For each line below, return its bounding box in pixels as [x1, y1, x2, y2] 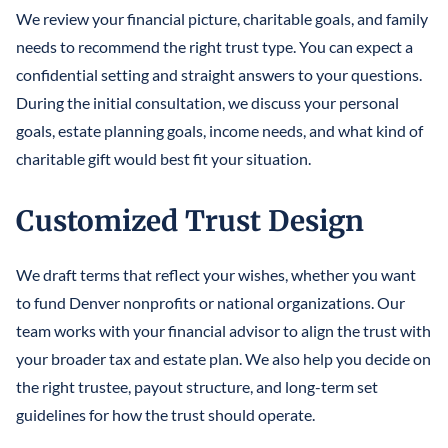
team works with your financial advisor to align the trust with [16, 321, 431, 341]
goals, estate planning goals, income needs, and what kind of [16, 121, 423, 141]
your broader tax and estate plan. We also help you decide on [16, 349, 431, 369]
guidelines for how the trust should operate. [16, 405, 315, 425]
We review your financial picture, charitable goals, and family [16, 9, 428, 29]
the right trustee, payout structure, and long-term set [16, 377, 378, 397]
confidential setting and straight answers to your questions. [16, 65, 422, 85]
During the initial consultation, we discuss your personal [16, 93, 399, 113]
